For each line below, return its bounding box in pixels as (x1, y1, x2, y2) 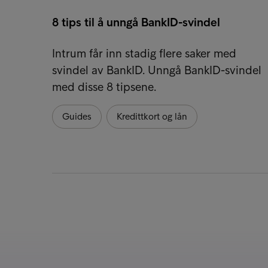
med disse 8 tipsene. (52, 79, 156, 94)
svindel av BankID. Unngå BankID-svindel (52, 62, 261, 77)
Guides (62, 110, 92, 122)
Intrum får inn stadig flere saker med (52, 45, 236, 60)
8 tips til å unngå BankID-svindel (52, 14, 220, 29)
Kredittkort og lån (117, 110, 187, 122)
